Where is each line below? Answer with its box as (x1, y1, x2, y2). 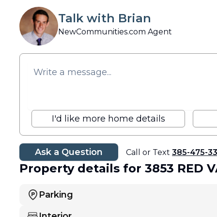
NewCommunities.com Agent (58, 27, 172, 36)
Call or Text (126, 148, 172, 157)
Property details (19, 161, 120, 175)
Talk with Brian (58, 11, 151, 25)
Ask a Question (35, 147, 103, 157)
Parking (39, 189, 73, 200)
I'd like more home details (51, 113, 165, 124)
